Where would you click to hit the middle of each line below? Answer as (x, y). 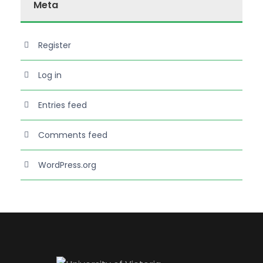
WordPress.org (67, 165)
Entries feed (63, 105)
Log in (50, 75)
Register (55, 45)
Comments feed (73, 135)
